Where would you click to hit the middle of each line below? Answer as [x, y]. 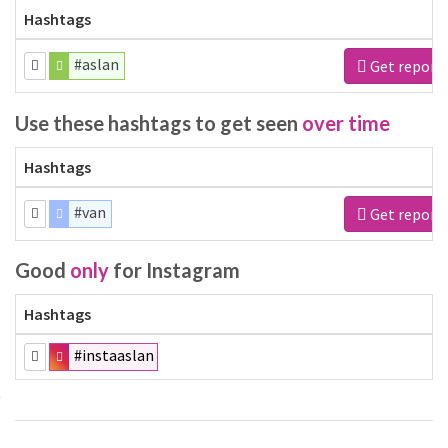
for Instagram [174, 270]
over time [346, 122]
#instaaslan [114, 355]
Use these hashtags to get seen [158, 122]
